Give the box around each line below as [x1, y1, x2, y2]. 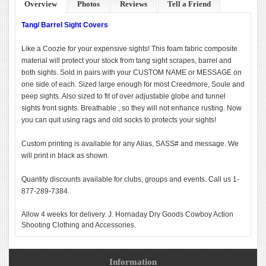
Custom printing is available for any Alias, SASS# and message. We [21, 140, 239, 148]
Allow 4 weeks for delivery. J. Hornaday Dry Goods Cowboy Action [21, 210, 233, 218]
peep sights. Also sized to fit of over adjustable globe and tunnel [21, 92, 226, 100]
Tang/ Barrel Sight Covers [21, 21, 108, 29]
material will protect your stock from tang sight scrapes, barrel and [21, 56, 232, 65]
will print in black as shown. [21, 151, 109, 160]
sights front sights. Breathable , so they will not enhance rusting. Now [21, 104, 242, 112]
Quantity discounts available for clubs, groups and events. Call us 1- [21, 175, 239, 183]
